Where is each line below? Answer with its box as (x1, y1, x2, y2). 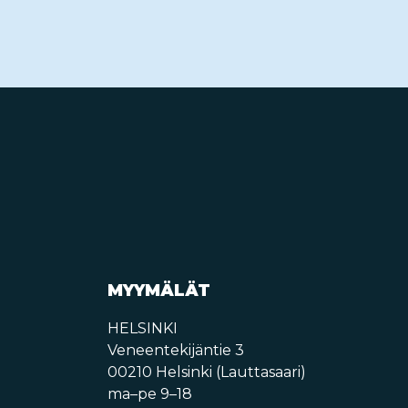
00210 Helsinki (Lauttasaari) (107, 363, 306, 381)
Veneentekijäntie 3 (107, 342, 244, 359)
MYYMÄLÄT (107, 280, 210, 301)
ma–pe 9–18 (107, 385, 192, 403)
